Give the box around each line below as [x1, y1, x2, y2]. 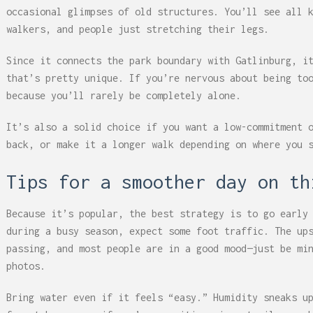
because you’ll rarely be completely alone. [6, 89, 241, 101]
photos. [6, 260, 45, 272]
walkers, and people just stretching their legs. [6, 23, 269, 35]
